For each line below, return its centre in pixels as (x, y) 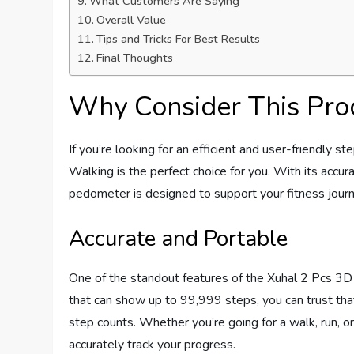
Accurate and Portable (179, 239)
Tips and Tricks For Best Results (179, 39)
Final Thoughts (135, 58)
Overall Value (132, 20)
